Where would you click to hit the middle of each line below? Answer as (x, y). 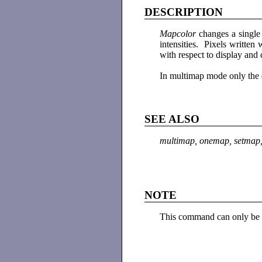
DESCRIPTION (184, 12)
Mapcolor (178, 34)
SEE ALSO (172, 119)
